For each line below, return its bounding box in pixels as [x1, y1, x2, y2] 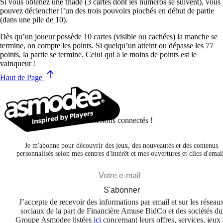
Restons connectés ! [90, 115, 153, 124]
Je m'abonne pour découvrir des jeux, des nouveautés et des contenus [25, 141, 218, 149]
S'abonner [103, 185, 140, 194]
